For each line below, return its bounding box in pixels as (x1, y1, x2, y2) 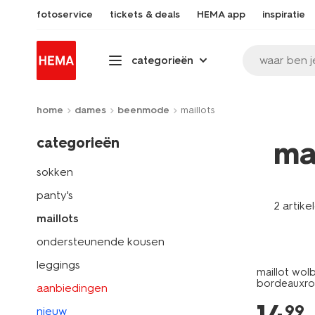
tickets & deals (110, 8, 180, 20)
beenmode (117, 104, 169, 116)
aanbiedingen (37, 281, 108, 295)
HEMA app (197, 8, 245, 20)
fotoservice (37, 8, 93, 20)
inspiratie (262, 8, 305, 20)
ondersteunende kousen (37, 235, 165, 248)
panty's (37, 188, 73, 202)
